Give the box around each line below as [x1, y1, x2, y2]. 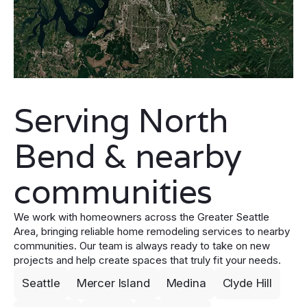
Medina [166, 276, 206, 291]
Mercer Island [76, 276, 150, 291]
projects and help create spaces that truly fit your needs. [14, 254, 281, 267]
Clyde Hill [222, 276, 272, 291]
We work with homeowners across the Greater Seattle [14, 210, 269, 224]
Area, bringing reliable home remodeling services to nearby [14, 225, 290, 238]
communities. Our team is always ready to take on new [14, 239, 270, 253]
